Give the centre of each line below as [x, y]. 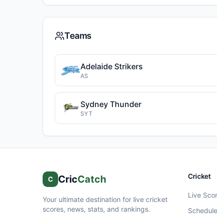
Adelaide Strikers [112, 66]
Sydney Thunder [111, 104]
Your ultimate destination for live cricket [105, 199]
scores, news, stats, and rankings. [96, 209]
